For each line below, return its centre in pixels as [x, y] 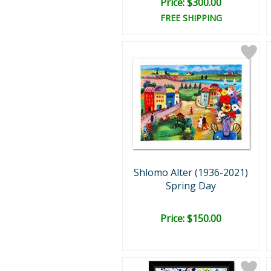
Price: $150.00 [191, 218]
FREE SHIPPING [191, 18]
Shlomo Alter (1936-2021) [191, 172]
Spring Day [191, 186]
